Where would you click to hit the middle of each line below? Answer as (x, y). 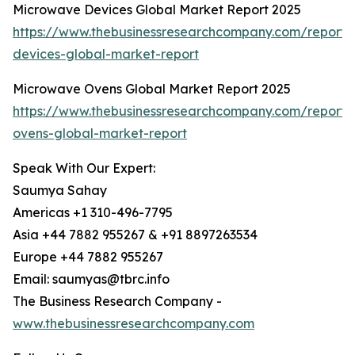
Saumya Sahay (60, 191)
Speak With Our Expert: (84, 168)
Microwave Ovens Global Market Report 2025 (152, 89)
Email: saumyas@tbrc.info (91, 279)
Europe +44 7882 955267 (88, 257)
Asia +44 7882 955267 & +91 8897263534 (135, 235)
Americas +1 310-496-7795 (93, 213)
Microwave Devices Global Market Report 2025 (157, 10)
